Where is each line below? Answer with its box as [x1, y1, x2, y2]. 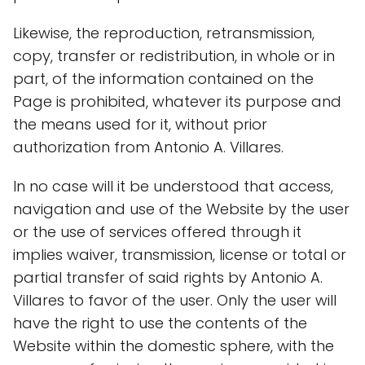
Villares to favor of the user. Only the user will [13, 290, 336, 310]
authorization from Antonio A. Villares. [13, 137, 284, 157]
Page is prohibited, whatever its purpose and [13, 91, 341, 112]
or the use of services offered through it [13, 222, 301, 242]
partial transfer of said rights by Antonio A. [13, 267, 323, 288]
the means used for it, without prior [13, 114, 267, 134]
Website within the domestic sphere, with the [13, 336, 334, 356]
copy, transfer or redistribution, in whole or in [13, 46, 335, 66]
